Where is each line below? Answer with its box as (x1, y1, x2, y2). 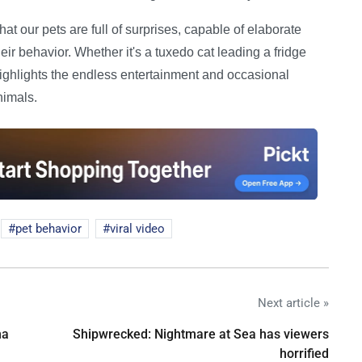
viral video (110, 221, 165, 236)
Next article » (258, 295, 329, 310)
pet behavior (15, 221, 82, 236)
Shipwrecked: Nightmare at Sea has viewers (73, 326, 329, 342)
